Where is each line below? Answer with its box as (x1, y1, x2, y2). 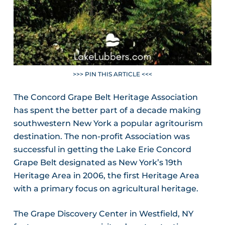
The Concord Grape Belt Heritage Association (13, 92, 198, 102)
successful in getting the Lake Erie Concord (13, 145, 191, 154)
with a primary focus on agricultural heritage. (13, 184, 198, 193)
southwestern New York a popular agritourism (13, 119, 203, 128)
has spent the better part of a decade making (13, 105, 201, 115)
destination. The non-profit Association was (13, 132, 190, 141)
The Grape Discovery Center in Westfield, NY (13, 209, 193, 218)
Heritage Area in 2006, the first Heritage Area (13, 171, 199, 180)
